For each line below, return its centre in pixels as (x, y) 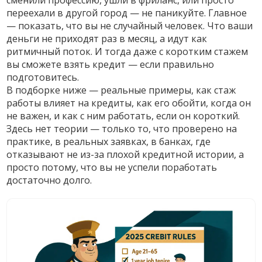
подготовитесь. (43, 77)
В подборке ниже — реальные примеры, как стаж (121, 90)
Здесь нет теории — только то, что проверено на (122, 129)
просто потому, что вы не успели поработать (112, 167)
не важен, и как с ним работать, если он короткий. (123, 116)
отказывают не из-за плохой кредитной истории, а (125, 154)
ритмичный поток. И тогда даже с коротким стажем (127, 51)
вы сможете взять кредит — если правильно (111, 64)
